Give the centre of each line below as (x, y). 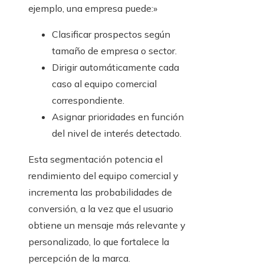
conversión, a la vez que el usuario (101, 209)
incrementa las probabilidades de (100, 192)
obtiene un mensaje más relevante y (107, 225)
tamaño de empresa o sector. (114, 51)
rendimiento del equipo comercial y (103, 176)
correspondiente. (88, 100)
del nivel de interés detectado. (117, 133)
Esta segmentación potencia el (95, 159)
